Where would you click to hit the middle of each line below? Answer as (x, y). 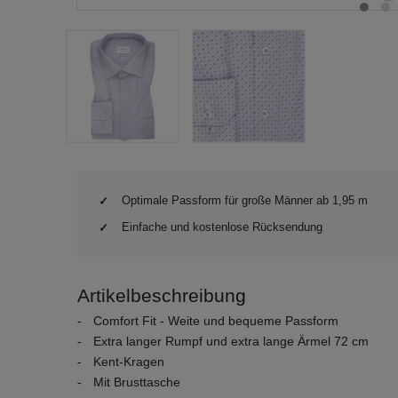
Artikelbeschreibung (162, 295)
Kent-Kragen (129, 362)
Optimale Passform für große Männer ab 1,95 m (245, 200)
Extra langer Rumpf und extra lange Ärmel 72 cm (231, 341)
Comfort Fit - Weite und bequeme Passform (216, 321)
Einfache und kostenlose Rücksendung (222, 227)
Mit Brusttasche (137, 382)
